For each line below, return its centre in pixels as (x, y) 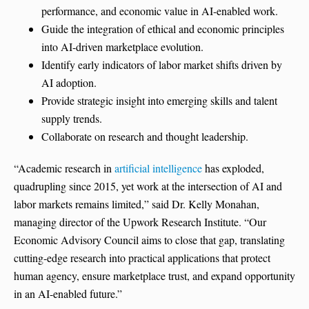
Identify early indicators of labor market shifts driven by (162, 65)
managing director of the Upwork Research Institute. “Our (140, 222)
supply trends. (72, 119)
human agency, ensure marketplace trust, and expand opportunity (154, 276)
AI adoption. (69, 83)
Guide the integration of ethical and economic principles (163, 29)
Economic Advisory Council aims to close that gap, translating (149, 240)
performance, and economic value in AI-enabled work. (160, 11)
